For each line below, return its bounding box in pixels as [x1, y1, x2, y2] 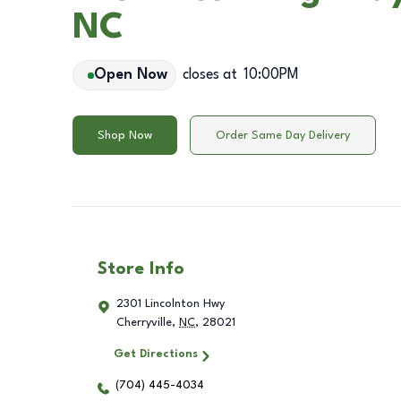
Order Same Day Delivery [216, 129, 350, 141]
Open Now [93, 68, 167, 82]
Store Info [98, 260, 184, 279]
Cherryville [116, 317, 172, 329]
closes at [182, 68, 237, 82]
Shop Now [98, 129, 152, 141]
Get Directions [113, 348, 198, 361]
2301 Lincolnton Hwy [116, 298, 225, 311]
